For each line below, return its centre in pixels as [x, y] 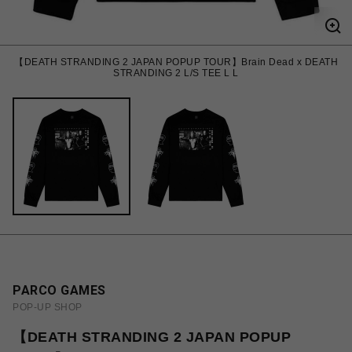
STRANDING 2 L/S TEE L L [176, 73]
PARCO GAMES [59, 290]
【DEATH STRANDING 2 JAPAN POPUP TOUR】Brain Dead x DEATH [176, 62]
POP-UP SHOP [48, 307]
